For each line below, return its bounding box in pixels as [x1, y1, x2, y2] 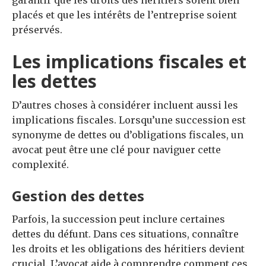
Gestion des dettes [12, 186, 144, 206]
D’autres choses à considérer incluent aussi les [12, 99, 238, 112]
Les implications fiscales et [12, 49, 246, 74]
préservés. [12, 24, 62, 36]
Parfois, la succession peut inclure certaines [12, 213, 225, 226]
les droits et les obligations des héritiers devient [12, 243, 245, 255]
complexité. [12, 159, 69, 171]
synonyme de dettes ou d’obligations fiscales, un [12, 129, 243, 141]
